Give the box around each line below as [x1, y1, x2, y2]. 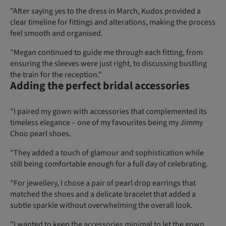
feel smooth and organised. [10, 27, 103, 39]
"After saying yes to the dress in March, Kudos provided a [10, 5, 201, 17]
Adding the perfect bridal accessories [10, 77, 190, 94]
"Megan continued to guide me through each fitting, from [10, 46, 203, 58]
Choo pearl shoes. [10, 128, 71, 140]
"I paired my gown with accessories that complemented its [10, 106, 207, 118]
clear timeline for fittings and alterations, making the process [10, 16, 215, 28]
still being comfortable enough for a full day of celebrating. [10, 158, 208, 170]
